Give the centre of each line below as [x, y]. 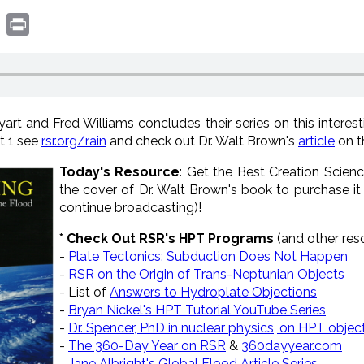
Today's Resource [120, 171]
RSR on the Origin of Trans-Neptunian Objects [206, 274]
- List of [84, 292]
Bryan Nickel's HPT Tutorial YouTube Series [197, 310]
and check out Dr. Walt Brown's [202, 141]
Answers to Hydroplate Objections [213, 292]
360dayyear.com [292, 345]
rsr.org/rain [74, 141]
